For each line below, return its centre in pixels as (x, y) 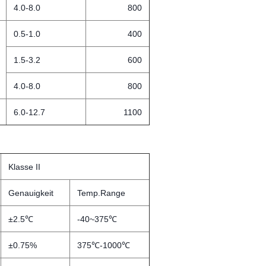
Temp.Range (101, 193)
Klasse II (24, 167)
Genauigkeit (31, 193)
